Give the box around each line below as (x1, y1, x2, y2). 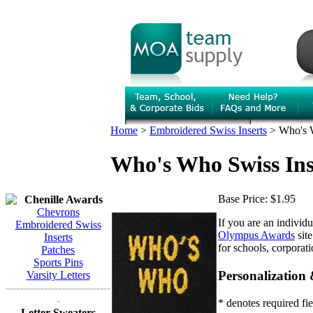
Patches (41, 244, 75, 256)
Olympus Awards (218, 228, 295, 241)
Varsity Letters (26, 269, 90, 281)
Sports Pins (33, 256, 83, 268)
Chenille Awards (24, 194, 103, 205)
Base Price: (218, 192, 268, 205)
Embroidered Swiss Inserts (150, 124, 267, 136)
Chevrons (36, 206, 80, 218)
